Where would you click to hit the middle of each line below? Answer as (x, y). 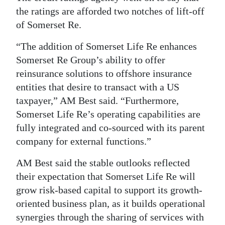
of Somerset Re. (49, 24)
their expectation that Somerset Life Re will (106, 176)
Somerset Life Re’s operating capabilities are (108, 114)
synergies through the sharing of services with (110, 217)
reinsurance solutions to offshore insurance (104, 73)
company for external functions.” (84, 141)
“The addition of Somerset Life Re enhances (106, 46)
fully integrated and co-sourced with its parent (110, 127)
